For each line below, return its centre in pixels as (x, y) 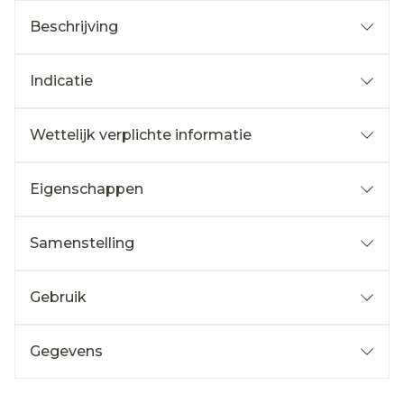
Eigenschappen (87, 189)
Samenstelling (82, 243)
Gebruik (58, 297)
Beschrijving (74, 27)
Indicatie (61, 81)
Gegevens (66, 351)
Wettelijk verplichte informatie (141, 135)
